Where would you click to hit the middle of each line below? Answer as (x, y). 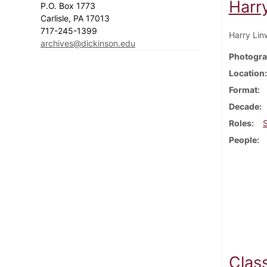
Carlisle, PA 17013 (76, 18)
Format (243, 89)
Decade (244, 106)
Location (246, 73)
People (243, 139)
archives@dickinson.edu (88, 43)
